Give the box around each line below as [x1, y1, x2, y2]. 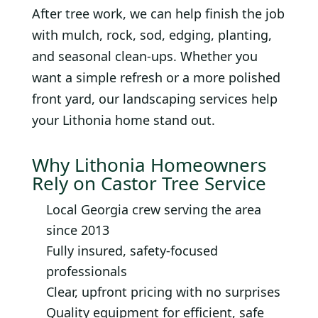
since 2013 [46, 221, 109, 239]
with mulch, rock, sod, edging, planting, [32, 26, 272, 44]
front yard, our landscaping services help [32, 90, 278, 108]
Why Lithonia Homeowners [32, 152, 266, 178]
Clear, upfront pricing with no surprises [46, 283, 280, 301]
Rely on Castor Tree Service [32, 170, 266, 197]
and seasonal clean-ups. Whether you [32, 48, 258, 65]
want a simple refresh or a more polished [32, 69, 280, 87]
